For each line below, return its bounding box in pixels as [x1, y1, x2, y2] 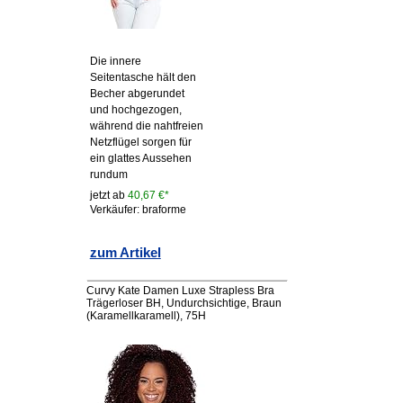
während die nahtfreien [89, 120, 203, 133]
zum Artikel [89, 245, 161, 261]
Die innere [89, 55, 141, 68]
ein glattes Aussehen [89, 152, 192, 166]
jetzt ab [89, 189, 128, 202]
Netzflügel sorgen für [89, 136, 192, 149]
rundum [89, 168, 128, 182]
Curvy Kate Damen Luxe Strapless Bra [85, 284, 274, 298]
